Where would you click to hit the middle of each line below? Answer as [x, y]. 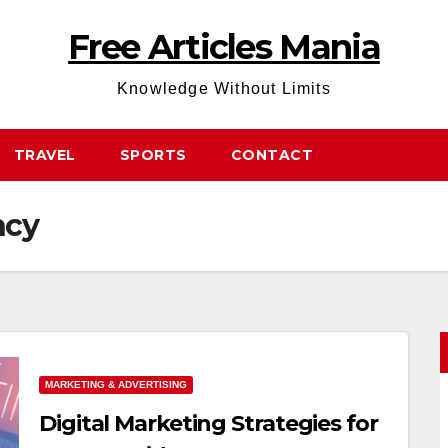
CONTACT [271, 155]
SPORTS [153, 155]
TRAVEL [44, 155]
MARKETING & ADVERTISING [116, 384]
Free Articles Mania [224, 47]
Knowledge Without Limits [224, 88]
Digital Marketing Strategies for [208, 423]
